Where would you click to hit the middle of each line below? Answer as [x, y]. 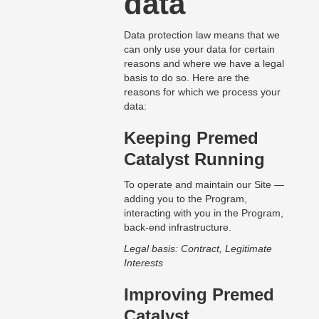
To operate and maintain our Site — [204, 185]
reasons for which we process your [202, 92]
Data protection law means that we [202, 35]
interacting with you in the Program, [203, 213]
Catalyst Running [194, 159]
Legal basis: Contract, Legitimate [198, 249]
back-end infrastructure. [177, 228]
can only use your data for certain [199, 49]
